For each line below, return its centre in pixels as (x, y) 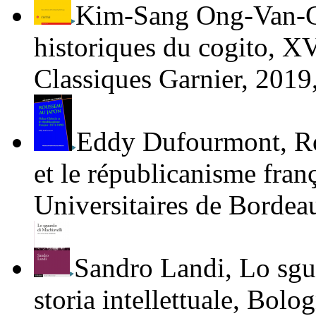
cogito (233, 47)
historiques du (116, 47)
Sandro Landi (150, 268)
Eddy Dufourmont (178, 142)
